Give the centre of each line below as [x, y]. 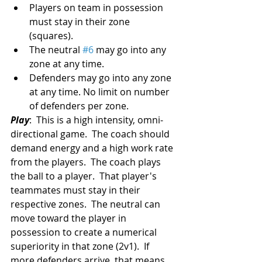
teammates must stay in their [77, 190]
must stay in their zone [81, 21]
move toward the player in [70, 218]
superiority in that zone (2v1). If [81, 246]
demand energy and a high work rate [93, 148]
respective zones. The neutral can [87, 204]
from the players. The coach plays [87, 162]
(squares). [54, 35]
